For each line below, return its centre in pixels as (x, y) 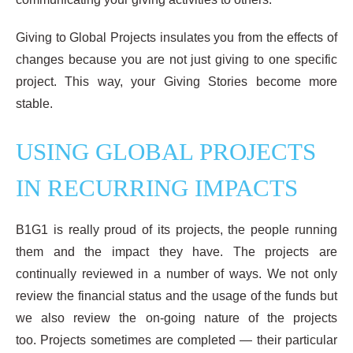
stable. (34, 103)
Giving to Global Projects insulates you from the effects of (176, 37)
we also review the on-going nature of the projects (176, 318)
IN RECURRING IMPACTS (157, 188)
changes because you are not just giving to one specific (176, 59)
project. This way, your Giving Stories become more (176, 81)
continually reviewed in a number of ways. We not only (176, 273)
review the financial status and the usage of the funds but (176, 295)
